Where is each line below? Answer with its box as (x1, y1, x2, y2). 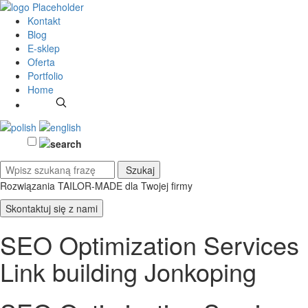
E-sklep (27, 41, 60, 55)
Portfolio (27, 69, 63, 82)
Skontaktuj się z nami (5, 201, 98, 215)
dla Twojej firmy (125, 178, 192, 192)
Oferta (27, 55, 55, 69)
